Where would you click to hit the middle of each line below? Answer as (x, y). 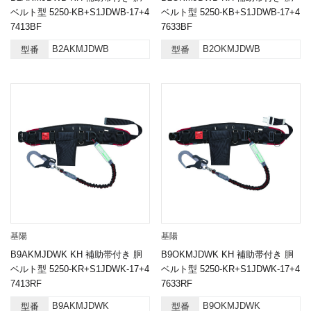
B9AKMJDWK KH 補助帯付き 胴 (76, 254)
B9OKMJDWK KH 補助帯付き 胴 (227, 254)
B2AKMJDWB (81, 49)
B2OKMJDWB (231, 49)
